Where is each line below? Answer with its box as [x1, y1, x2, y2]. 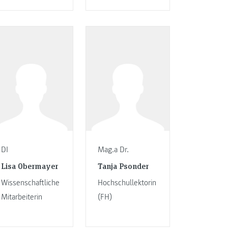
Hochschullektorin [97, 178, 156, 188]
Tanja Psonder [97, 160, 149, 172]
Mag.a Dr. [97, 144, 129, 155]
